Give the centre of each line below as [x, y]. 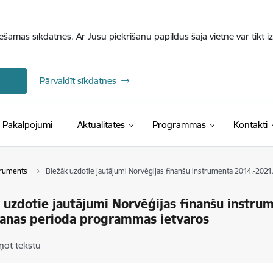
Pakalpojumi [27, 125]
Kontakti [250, 125]
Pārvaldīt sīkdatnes [78, 81]
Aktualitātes [101, 125]
